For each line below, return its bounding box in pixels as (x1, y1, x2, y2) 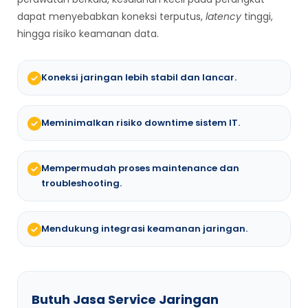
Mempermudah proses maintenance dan (41, 162, 239, 175)
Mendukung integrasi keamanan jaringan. (41, 222, 247, 236)
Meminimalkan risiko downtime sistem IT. (41, 116, 240, 130)
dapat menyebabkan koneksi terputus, (17, 10, 206, 24)
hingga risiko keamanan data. (17, 27, 159, 41)
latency (206, 10, 241, 24)
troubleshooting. (41, 177, 122, 190)
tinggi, (241, 10, 273, 24)
